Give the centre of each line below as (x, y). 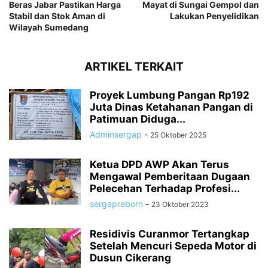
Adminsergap (116, 135)
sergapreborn (116, 204)
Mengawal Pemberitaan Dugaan (170, 177)
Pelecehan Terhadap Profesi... (165, 189)
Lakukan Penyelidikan (214, 16)
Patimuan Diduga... (138, 119)
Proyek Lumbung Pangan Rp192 (170, 95)
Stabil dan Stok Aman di (57, 16)
